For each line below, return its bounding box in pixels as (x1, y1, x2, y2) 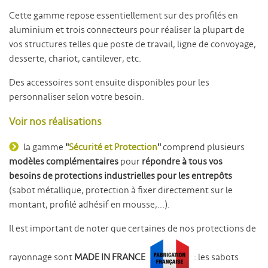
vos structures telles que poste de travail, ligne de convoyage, (9, 38, 256, 50)
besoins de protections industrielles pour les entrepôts (9, 170, 232, 182)
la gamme (23, 141, 65, 153)
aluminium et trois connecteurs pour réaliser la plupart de (9, 24, 245, 36)
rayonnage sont (9, 251, 74, 264)
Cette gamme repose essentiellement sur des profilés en (9, 10, 238, 22)
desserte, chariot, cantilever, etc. (9, 53, 141, 65)
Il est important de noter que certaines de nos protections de (9, 223, 256, 234)
